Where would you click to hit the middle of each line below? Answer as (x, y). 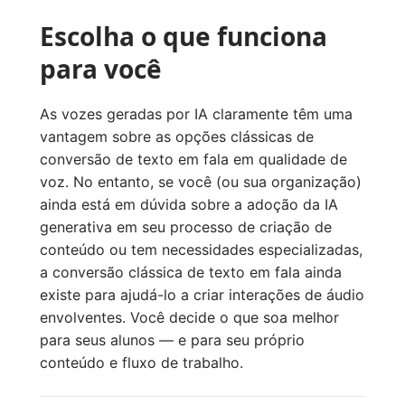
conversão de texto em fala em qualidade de (193, 160)
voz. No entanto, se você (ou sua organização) (201, 182)
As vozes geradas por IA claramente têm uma (196, 114)
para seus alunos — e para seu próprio (172, 340)
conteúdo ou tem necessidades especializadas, (201, 250)
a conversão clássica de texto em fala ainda (191, 273)
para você (101, 69)
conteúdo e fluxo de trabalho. (141, 363)
